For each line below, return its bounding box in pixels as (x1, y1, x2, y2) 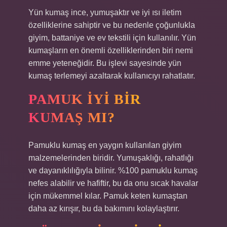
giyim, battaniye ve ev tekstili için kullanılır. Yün (28, 33, 196, 42)
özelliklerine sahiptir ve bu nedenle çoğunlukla (28, 21, 195, 29)
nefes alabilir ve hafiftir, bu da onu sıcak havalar (28, 179, 198, 187)
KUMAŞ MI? (28, 109, 115, 125)
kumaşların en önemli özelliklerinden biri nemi (28, 46, 193, 55)
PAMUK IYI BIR (28, 91, 141, 107)
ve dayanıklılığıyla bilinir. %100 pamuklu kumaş (28, 166, 198, 175)
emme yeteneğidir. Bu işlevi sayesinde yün (28, 59, 181, 67)
